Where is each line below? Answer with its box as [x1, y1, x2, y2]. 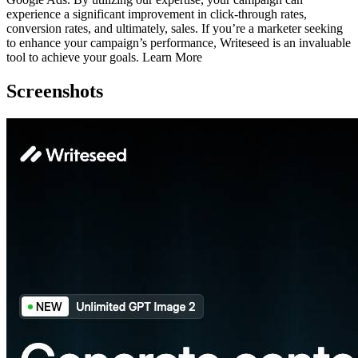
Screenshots [6, 80, 103, 101]
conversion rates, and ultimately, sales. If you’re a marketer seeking [6, 21, 343, 35]
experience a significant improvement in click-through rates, [6, 6, 307, 21]
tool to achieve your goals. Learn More [6, 50, 202, 64]
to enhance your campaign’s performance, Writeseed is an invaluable [6, 35, 351, 50]
